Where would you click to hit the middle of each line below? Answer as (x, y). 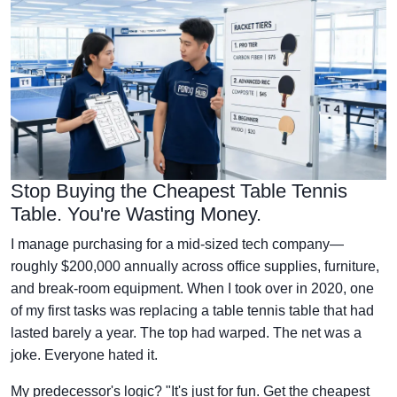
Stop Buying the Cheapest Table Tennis (179, 191)
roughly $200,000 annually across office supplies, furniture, (195, 266)
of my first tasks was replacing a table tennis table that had (192, 310)
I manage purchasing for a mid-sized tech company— (177, 244)
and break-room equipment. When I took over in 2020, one (192, 288)
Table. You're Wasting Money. (136, 214)
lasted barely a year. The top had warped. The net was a (186, 332)
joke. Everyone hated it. (84, 354)
